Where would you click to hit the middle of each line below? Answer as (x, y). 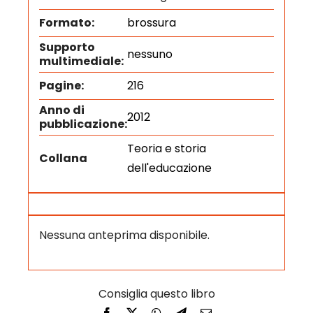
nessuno (150, 54)
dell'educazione (169, 168)
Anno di (61, 110)
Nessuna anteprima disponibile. (124, 235)
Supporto (67, 48)
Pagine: (61, 86)
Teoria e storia (166, 149)
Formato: (66, 23)
